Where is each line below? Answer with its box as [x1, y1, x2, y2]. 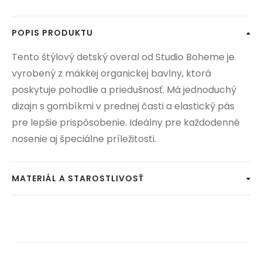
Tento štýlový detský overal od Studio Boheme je [12, 50, 235, 64]
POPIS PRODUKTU [12, 27, 93, 39]
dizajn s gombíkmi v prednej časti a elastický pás [12, 99, 235, 113]
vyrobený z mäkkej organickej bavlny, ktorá [12, 67, 211, 81]
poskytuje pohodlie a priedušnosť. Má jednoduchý [12, 83, 236, 97]
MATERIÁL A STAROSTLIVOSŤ [12, 173, 144, 185]
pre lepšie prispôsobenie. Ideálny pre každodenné [12, 116, 240, 130]
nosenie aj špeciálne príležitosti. [12, 132, 156, 146]
